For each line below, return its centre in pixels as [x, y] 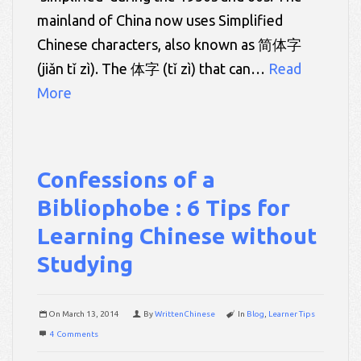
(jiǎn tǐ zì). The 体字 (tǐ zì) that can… [153, 68]
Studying [85, 263]
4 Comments [74, 334]
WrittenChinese [185, 313]
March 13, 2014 [91, 313]
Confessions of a [126, 179]
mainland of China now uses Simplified [160, 20]
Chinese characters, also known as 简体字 [169, 44]
